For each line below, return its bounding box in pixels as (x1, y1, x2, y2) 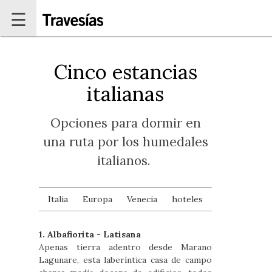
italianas (87, 81, 165, 106)
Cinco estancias (53, 59, 198, 84)
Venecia (127, 194, 158, 205)
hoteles (172, 194, 203, 205)
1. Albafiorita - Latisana (39, 229, 141, 240)
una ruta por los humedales (42, 134, 208, 150)
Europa (83, 194, 113, 205)
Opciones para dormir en (50, 115, 201, 131)
